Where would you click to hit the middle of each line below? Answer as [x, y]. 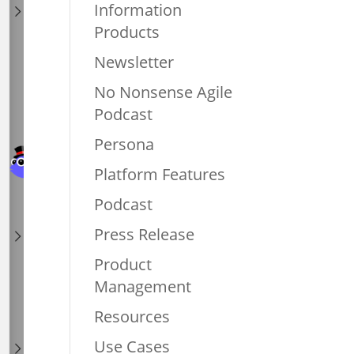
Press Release [145, 234]
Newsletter [134, 62]
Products [127, 32]
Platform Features [160, 174]
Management [143, 286]
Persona [124, 144]
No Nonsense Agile [164, 92]
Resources [132, 316]
